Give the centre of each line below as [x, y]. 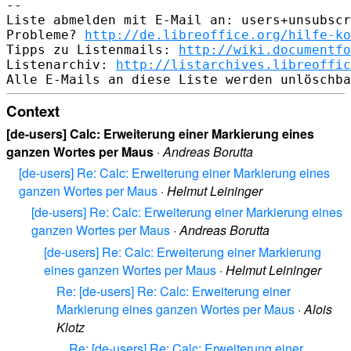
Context [33, 110]
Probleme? [45, 34]
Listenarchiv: [61, 64]
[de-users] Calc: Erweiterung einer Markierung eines [160, 134]
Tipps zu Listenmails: [92, 49]
